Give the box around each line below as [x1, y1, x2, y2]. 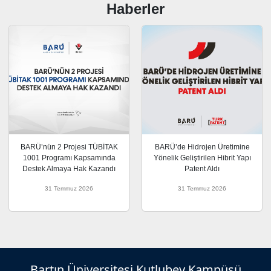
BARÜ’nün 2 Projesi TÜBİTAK [20, 143, 118, 152]
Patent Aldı [184, 165, 220, 174]
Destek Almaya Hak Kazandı [22, 165, 116, 174]
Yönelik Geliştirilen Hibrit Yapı [153, 154, 251, 163]
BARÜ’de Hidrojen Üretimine [154, 143, 250, 152]
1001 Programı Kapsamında [22, 154, 116, 163]
